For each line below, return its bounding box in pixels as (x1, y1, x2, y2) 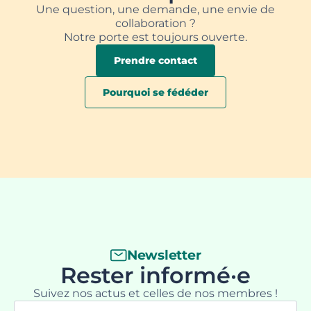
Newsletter (126, 246, 201, 263)
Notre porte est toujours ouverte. (64, 30, 247, 44)
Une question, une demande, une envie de (36, 2, 275, 16)
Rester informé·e (60, 261, 251, 289)
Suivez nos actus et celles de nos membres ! (33, 286, 278, 300)
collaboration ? (115, 16, 196, 30)
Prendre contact (114, 53, 197, 67)
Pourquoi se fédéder (103, 85, 208, 99)
